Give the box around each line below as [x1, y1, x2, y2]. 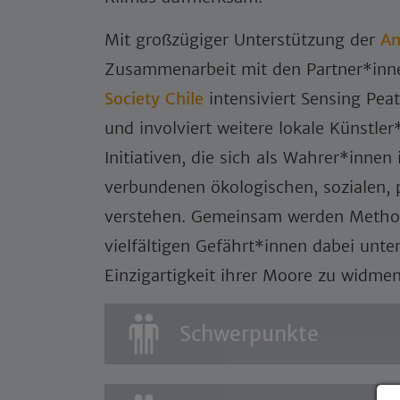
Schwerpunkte [179, 321, 319, 346]
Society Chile [104, 88, 204, 109]
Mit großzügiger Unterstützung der [104, 29, 380, 50]
